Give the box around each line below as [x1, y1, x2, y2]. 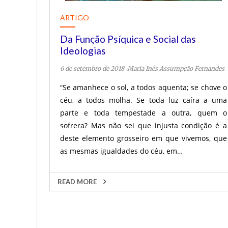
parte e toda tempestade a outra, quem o [60, 108, 227, 118]
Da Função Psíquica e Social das [60, 33, 196, 45]
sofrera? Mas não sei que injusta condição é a [60, 121, 227, 130]
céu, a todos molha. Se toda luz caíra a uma [60, 95, 227, 105]
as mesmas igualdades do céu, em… [60, 146, 183, 156]
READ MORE [58, 178, 98, 186]
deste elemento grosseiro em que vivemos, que [60, 133, 227, 143]
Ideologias [60, 45, 106, 56]
